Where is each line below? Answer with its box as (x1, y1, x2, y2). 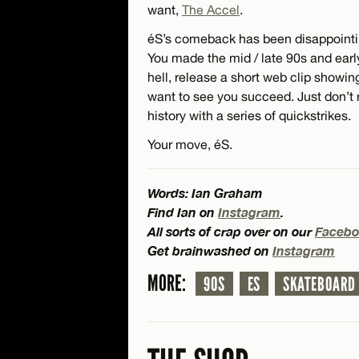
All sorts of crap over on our (147, 223, 315, 239)
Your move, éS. (147, 136, 232, 151)
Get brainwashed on (147, 242, 272, 258)
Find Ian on (147, 204, 218, 220)
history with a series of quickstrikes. (147, 107, 351, 123)
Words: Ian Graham (147, 184, 263, 200)
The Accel (182, 2, 240, 17)
